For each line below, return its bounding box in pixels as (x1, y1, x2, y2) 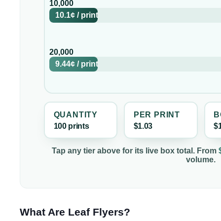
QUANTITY (53, 110, 98, 119)
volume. (186, 155, 216, 164)
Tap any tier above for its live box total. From (51, 147, 219, 155)
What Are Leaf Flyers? (20, 206, 130, 218)
